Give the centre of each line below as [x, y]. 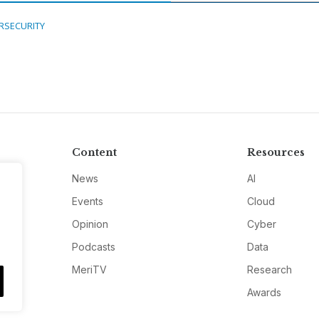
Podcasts [93, 247]
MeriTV [89, 270]
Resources [276, 153]
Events [87, 202]
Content [94, 153]
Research [270, 270]
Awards [265, 293]
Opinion [90, 224]
